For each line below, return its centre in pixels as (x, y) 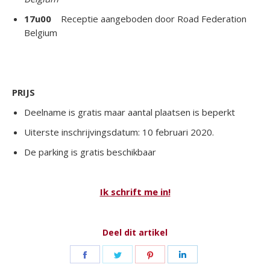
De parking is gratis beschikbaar (90, 152)
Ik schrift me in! (135, 192)
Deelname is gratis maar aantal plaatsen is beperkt (130, 112)
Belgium (41, 33)
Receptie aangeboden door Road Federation (149, 19)
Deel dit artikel (135, 232)
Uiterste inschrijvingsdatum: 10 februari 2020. (119, 132)
